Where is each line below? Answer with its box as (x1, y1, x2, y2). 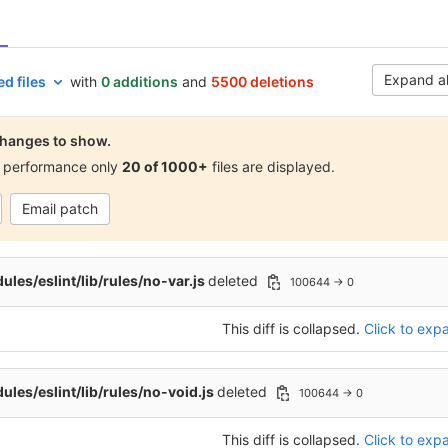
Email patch (22, 200, 98, 217)
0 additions (101, 73, 178, 90)
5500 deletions (211, 73, 314, 90)
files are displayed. (208, 158, 335, 175)
